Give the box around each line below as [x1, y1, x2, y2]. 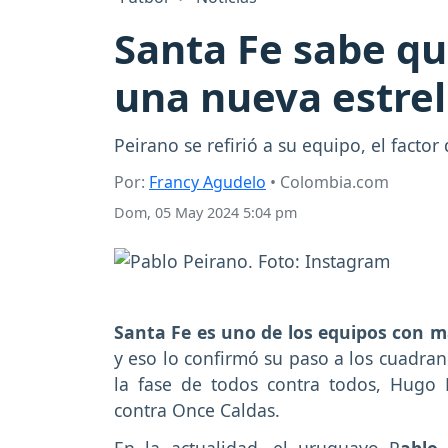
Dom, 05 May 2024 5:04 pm [114, 203, 297, 223]
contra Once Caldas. [114, 397, 285, 422]
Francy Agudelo [149, 171, 266, 194]
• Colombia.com [266, 171, 389, 194]
